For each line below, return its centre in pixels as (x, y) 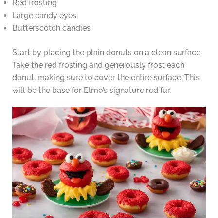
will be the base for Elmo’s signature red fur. (91, 91)
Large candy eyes (44, 16)
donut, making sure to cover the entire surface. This (106, 78)
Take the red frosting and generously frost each (98, 65)
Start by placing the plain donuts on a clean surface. (107, 53)
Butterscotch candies (51, 28)
